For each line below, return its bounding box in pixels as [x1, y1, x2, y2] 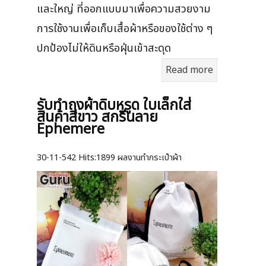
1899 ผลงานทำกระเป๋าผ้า [96, 151, 182, 164]
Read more [166, 62, 213, 77]
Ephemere [37, 118, 104, 140]
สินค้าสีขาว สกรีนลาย [37, 106, 158, 128]
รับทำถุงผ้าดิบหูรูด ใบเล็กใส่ [37, 94, 191, 116]
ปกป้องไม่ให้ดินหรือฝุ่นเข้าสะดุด [37, 39, 174, 56]
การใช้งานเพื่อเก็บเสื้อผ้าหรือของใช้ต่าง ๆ [37, 20, 213, 37]
